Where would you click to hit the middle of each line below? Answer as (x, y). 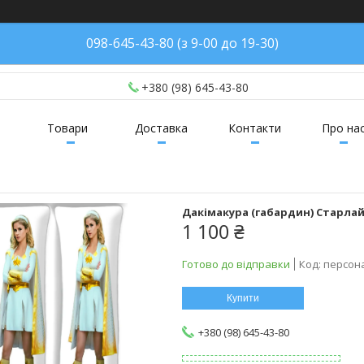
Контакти (255, 128)
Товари (67, 128)
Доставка (161, 128)
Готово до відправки (236, 264)
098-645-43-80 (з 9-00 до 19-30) (182, 43)
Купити (243, 299)
